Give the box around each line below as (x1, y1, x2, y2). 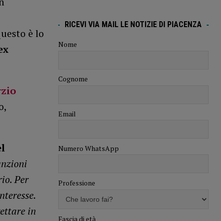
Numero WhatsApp (58, 143, 119, 153)
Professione (58, 178, 95, 188)
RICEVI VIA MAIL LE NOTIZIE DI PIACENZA (65, 20, 202, 30)
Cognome (58, 74, 88, 84)
